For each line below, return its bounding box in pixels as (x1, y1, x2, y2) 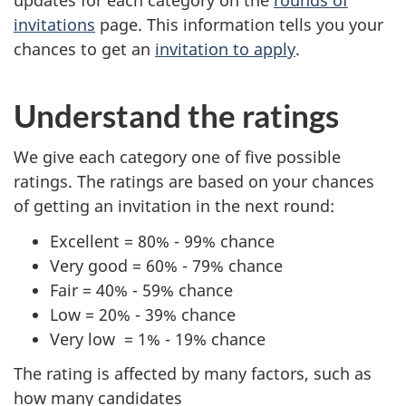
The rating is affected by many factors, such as (14, 362, 372, 385)
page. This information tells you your (95, 13, 383, 35)
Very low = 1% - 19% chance (50, 327, 266, 350)
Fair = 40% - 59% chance (50, 278, 233, 301)
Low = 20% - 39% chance (50, 303, 236, 325)
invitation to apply (155, 37, 295, 60)
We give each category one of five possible (14, 146, 341, 169)
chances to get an (14, 37, 155, 60)
